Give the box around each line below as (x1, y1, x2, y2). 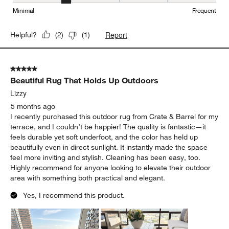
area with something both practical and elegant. (10, 173, 166, 182)
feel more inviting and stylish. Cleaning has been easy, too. (10, 152, 201, 162)
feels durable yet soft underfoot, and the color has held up (10, 132, 198, 142)
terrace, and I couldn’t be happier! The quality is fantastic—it (10, 122, 207, 131)
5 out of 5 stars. (10, 64, 61, 74)
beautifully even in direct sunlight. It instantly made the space (10, 142, 208, 152)
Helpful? (10, 30, 37, 39)
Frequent (192, 6, 216, 14)
